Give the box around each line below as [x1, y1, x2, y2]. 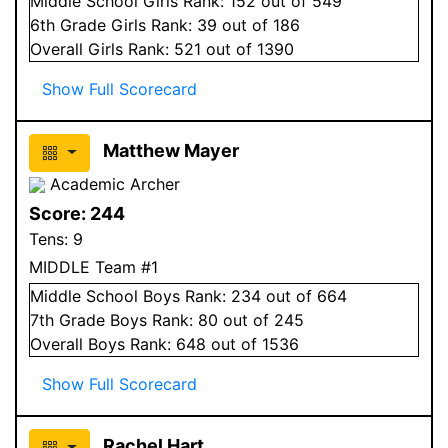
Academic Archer [45, 173, 180, 194]
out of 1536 [206, 333, 299, 354]
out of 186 [217, 14, 300, 35]
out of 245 [218, 309, 304, 330]
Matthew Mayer [102, 139, 239, 161]
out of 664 [261, 285, 347, 306]
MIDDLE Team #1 [29, 256, 158, 277]
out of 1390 [201, 38, 294, 59]
